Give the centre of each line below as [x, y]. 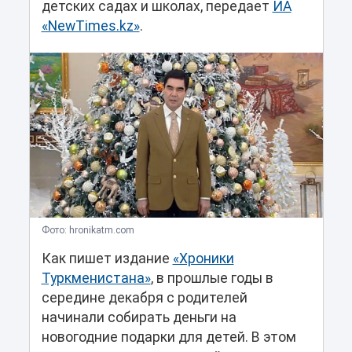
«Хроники [203, 259]
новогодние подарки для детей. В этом [169, 337]
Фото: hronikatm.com [88, 231]
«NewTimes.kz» [90, 26]
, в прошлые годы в [212, 279]
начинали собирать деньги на [139, 318]
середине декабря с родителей [144, 298]
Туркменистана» [96, 279]
